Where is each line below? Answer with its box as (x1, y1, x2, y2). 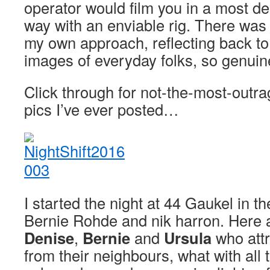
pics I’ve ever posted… (24, 98, 179, 120)
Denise (24, 227, 74, 249)
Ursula (164, 227, 212, 249)
